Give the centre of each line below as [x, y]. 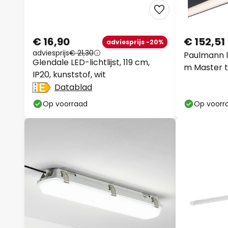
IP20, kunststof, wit [69, 75]
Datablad [73, 87]
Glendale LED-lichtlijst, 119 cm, [91, 62]
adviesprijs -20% [135, 42]
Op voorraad [65, 104]
